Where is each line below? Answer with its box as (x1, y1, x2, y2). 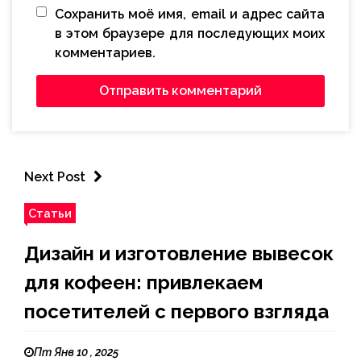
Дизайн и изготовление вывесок (24, 242, 334, 266)
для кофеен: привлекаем (24, 271, 263, 295)
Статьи (28, 206, 72, 221)
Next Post (24, 169, 85, 185)
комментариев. (55, 45, 156, 61)
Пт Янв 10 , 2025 (34, 346, 118, 359)
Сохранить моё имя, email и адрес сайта (55, 6, 325, 23)
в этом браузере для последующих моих (55, 26, 325, 42)
